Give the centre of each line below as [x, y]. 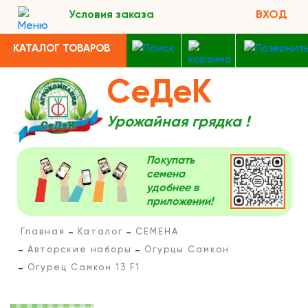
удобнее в [172, 188]
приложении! [179, 202]
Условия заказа [111, 15]
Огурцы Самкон [187, 250]
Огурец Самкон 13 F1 [84, 268]
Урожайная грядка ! [178, 122]
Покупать [170, 161]
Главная [43, 232]
